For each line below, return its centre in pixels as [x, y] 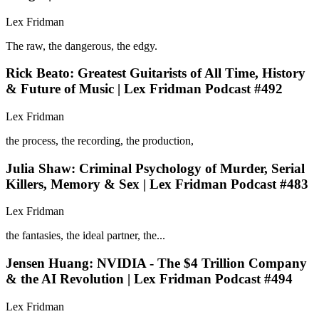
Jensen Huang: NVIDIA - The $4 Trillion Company [156, 263]
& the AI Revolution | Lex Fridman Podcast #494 [149, 279]
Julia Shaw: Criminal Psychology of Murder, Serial [155, 168]
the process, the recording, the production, [100, 141]
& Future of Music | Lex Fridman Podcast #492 [144, 89]
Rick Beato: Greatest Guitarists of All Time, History [156, 73]
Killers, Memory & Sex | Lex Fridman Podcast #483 [157, 184]
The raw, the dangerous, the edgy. [82, 46]
